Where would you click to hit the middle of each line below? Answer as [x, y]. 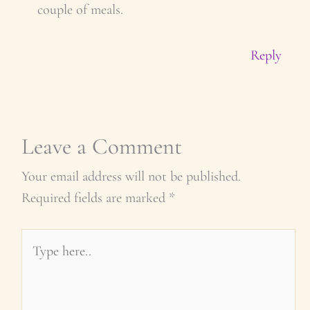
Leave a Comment [101, 147]
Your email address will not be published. [131, 176]
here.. [35, 261]
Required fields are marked [95, 198]
